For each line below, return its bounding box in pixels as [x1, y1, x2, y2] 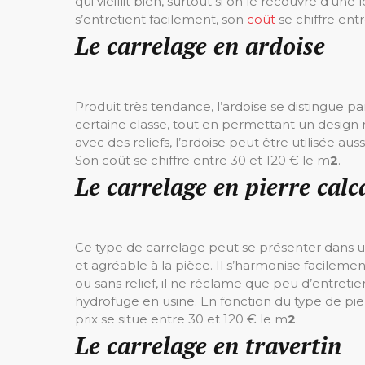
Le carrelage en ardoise [75, 30, 325, 61]
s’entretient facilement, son [75, 11, 247, 27]
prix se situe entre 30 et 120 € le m [75, 311, 288, 327]
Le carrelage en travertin [75, 330, 341, 361]
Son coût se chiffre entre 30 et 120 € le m [75, 152, 330, 168]
